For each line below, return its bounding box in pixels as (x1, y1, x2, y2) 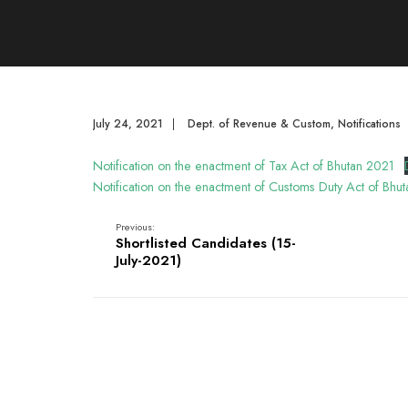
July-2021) (116, 250, 181, 270)
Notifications (338, 116, 401, 132)
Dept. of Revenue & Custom (188, 116, 331, 132)
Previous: (116, 219, 155, 234)
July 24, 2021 (93, 116, 163, 132)
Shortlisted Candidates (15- (116, 233, 296, 253)
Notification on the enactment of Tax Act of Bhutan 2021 (93, 157, 394, 175)
